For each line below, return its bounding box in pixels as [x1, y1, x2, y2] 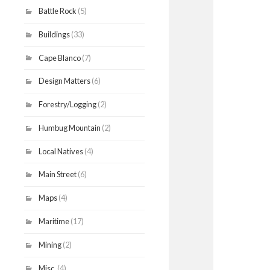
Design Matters [39, 76, 90, 86]
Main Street [39, 169, 77, 180]
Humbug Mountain [39, 122, 101, 133]
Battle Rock [39, 6, 77, 16]
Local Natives [39, 146, 83, 156]
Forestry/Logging [39, 99, 96, 110]
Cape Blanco [39, 52, 81, 63]
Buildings [39, 29, 70, 39]
